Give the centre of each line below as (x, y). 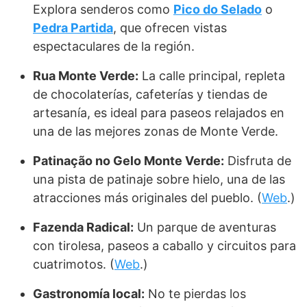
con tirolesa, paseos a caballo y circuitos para (164, 246)
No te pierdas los (195, 294)
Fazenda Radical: (83, 228)
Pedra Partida (73, 28)
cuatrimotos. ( (74, 265)
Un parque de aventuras (205, 228)
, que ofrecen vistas (170, 28)
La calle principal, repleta (212, 76)
